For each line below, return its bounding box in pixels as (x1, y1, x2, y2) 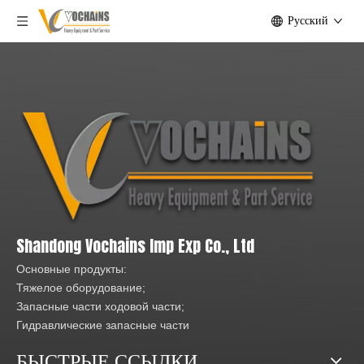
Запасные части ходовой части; (16, 299, 184, 313)
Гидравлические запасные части (16, 318, 189, 331)
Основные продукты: (16, 262, 127, 275)
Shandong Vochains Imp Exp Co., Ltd (16, 232, 254, 258)
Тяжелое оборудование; (16, 280, 145, 294)
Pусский (288, 15, 328, 27)
